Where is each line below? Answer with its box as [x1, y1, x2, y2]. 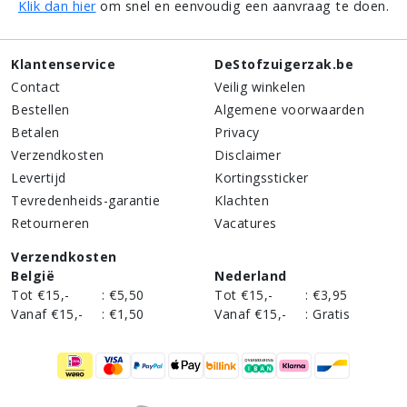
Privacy [214, 123, 260, 141]
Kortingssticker [214, 168, 309, 186]
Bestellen [11, 100, 70, 118]
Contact [11, 77, 61, 95]
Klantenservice [11, 55, 115, 73]
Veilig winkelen [214, 77, 306, 95]
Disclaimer [214, 145, 281, 164]
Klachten [214, 191, 269, 209]
